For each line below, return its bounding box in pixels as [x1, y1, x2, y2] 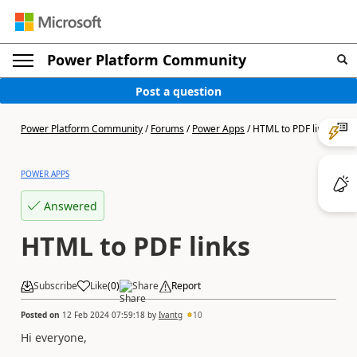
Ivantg [159, 308, 182, 320]
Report [171, 279, 201, 292]
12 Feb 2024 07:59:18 [62, 308, 145, 320]
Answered [44, 198, 97, 214]
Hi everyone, [21, 329, 90, 345]
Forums [151, 122, 184, 135]
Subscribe [33, 279, 77, 292]
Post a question [135, 83, 222, 99]
